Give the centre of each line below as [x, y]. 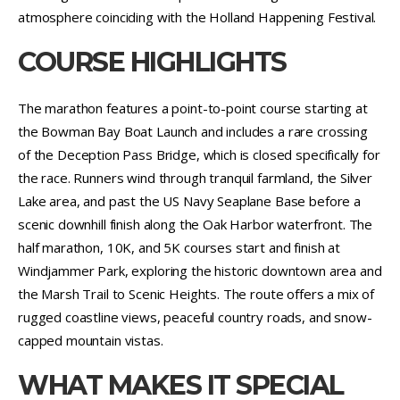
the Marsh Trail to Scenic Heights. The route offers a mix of [196, 293]
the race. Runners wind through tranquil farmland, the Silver [196, 177]
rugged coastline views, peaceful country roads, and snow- [195, 317]
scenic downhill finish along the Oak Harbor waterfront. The [196, 224]
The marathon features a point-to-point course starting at [193, 108]
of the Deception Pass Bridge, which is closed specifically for [199, 154]
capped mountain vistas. [91, 340]
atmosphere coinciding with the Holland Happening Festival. [197, 17]
